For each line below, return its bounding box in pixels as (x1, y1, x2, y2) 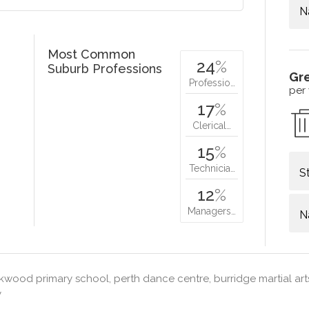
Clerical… (192, 119, 232, 131)
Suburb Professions (48, 61, 163, 76)
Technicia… (188, 162, 235, 174)
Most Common (48, 46, 136, 61)
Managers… (188, 205, 237, 217)
